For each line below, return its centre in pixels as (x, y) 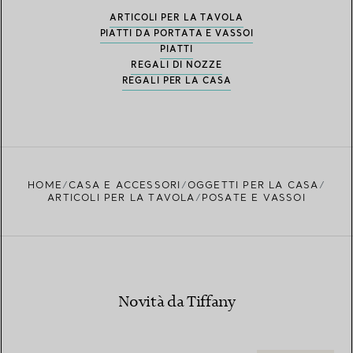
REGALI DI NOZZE (176, 65)
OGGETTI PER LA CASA (253, 185)
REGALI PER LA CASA (176, 81)
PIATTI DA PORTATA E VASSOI (176, 33)
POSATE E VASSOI (253, 198)
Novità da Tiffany (176, 303)
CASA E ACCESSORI (125, 185)
